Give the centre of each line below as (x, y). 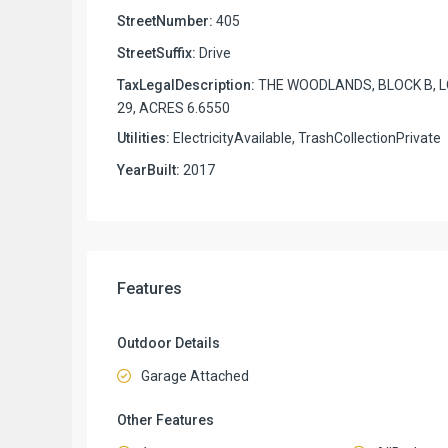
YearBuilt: (148, 169)
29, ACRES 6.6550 (173, 107)
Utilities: (143, 137)
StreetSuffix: (156, 52)
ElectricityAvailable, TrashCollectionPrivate (305, 137)
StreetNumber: (165, 20)
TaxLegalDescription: (186, 84)
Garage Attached (195, 375)
